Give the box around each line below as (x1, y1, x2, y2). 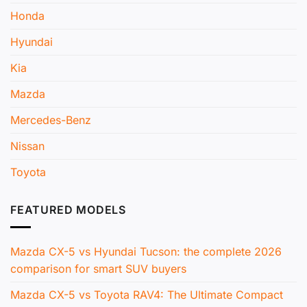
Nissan (10, 139, 45, 153)
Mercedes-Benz (10, 113, 91, 127)
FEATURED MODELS (10, 203, 126, 217)
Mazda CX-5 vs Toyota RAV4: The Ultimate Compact (10, 287, 283, 302)
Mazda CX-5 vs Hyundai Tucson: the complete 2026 (10, 244, 282, 258)
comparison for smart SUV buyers (10, 261, 186, 275)
